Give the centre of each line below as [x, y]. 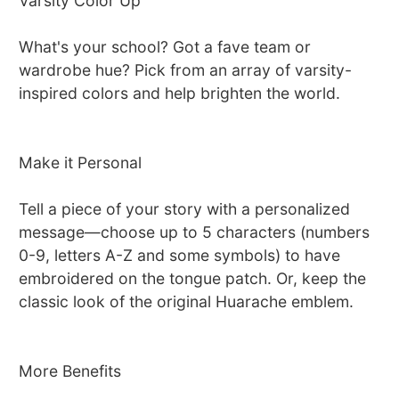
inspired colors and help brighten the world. [180, 94]
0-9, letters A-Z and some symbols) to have [180, 256]
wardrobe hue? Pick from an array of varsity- [186, 70]
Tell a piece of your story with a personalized [185, 209]
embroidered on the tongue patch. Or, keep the [193, 279]
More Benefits [70, 371]
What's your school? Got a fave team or [165, 47]
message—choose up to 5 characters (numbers [195, 232]
